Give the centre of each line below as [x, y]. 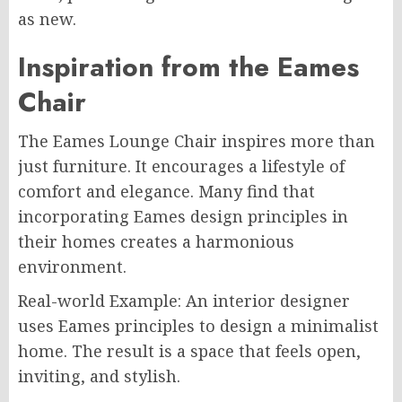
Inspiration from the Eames [188, 67]
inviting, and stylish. [99, 376]
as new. [47, 19]
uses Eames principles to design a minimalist [198, 326]
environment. [72, 267]
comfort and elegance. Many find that [166, 192]
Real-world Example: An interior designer [184, 301]
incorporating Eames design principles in [183, 217]
